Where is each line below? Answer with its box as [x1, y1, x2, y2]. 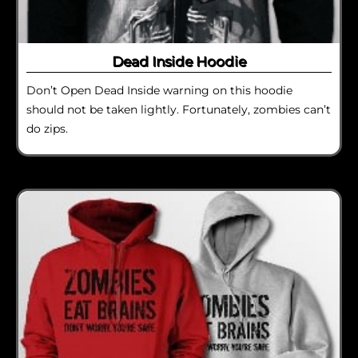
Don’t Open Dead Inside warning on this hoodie [26, 82, 292, 97]
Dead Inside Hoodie [112, 52, 246, 70]
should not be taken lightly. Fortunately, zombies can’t [26, 101, 331, 117]
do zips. [26, 121, 68, 136]
